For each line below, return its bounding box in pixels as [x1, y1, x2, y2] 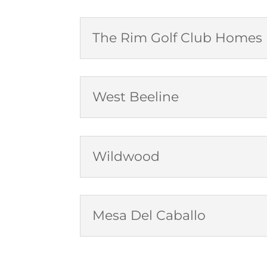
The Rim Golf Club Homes [92, 29, 263, 46]
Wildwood [92, 148, 160, 164]
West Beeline [92, 89, 179, 105]
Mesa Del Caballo [92, 207, 206, 224]
